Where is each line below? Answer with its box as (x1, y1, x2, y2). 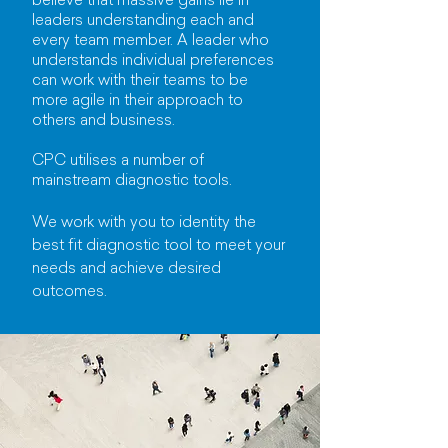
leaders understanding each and (32, 14, 254, 29)
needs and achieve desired (32, 262, 221, 277)
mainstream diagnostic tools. (32, 174, 232, 189)
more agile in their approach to (32, 94, 243, 109)
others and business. (32, 114, 175, 129)
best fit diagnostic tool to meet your (32, 239, 285, 254)
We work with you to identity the (32, 216, 256, 231)
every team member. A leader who (32, 34, 269, 49)
